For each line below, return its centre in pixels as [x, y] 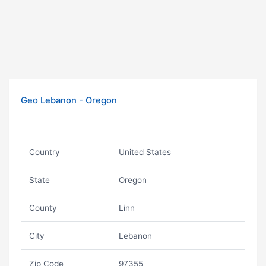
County [43, 208]
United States [145, 152]
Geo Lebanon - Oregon [69, 100]
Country [44, 152]
